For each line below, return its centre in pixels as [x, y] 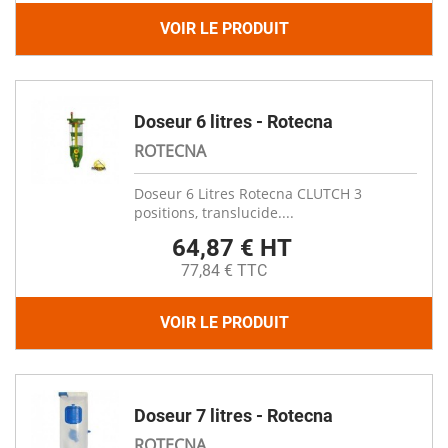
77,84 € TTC [224, 270]
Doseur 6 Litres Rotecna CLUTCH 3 [248, 193]
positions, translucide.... [214, 212]
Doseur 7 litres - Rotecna [233, 415]
